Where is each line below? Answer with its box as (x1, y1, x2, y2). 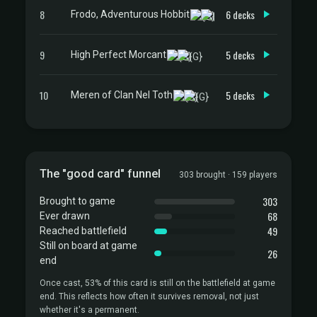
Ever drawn (40, 210, 90, 221)
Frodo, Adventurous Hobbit (71, 8, 190, 20)
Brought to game (40, 195, 115, 207)
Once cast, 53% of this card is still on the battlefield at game (40, 278, 275, 288)
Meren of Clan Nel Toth (71, 88, 173, 100)
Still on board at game (40, 240, 137, 251)
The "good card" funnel (40, 167, 161, 180)
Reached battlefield (40, 225, 127, 236)
